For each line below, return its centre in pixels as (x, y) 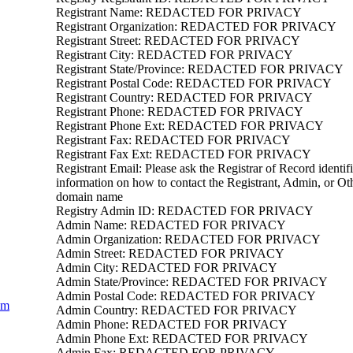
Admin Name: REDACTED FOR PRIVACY (171, 225)
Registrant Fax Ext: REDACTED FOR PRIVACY (184, 154)
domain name (89, 197)
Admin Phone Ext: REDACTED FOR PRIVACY (182, 338)
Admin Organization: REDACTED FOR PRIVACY (188, 239)
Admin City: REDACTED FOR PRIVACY (167, 268)
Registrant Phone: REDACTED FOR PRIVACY (180, 111)
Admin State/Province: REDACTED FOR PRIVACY (192, 282)
